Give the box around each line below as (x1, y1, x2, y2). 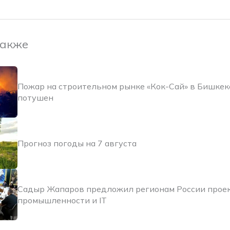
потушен (17, 92, 53, 103)
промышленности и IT (17, 195, 107, 206)
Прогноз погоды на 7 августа (17, 138, 137, 149)
